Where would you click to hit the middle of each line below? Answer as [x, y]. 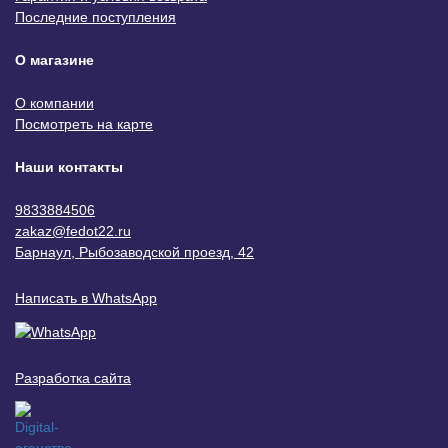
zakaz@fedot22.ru [73, 231]
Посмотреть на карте [84, 124]
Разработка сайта [73, 377]
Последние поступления [95, 17]
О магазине [54, 60]
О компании [54, 103]
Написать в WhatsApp [86, 298]
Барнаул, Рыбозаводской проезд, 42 [134, 252]
